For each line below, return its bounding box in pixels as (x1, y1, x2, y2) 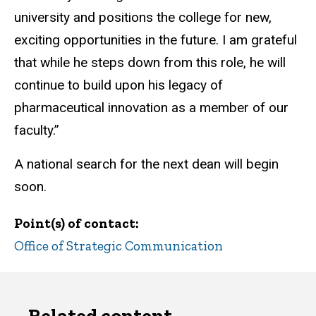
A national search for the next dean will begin (14, 156, 279, 173)
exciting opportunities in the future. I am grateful (14, 31, 297, 48)
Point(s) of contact (14, 215, 135, 232)
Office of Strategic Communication (14, 238, 223, 255)
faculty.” (14, 121, 59, 138)
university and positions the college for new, (14, 8, 272, 25)
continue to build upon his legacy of (14, 76, 223, 93)
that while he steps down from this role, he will (14, 54, 286, 71)
